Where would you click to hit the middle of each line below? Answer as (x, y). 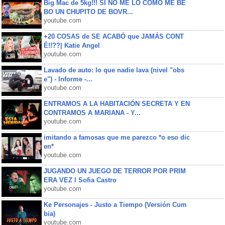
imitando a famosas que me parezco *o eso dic (117, 137)
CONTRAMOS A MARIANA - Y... (92, 113)
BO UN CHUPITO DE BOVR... (88, 12)
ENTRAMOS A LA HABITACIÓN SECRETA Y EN (117, 104)
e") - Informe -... (68, 79)
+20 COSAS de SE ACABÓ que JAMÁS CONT (114, 36)
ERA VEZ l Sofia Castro (80, 180)
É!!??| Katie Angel (72, 45)
